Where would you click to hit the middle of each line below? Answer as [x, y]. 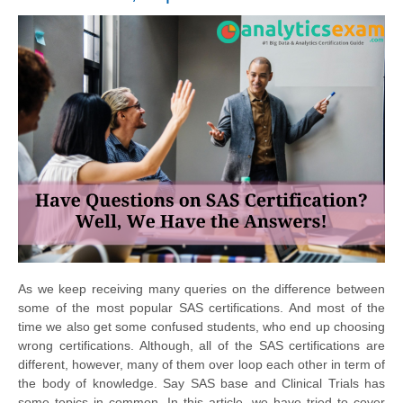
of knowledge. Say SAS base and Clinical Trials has [227, 384]
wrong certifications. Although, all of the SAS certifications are [201, 346]
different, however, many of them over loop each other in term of [201, 365]
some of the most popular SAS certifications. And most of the [201, 308]
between [358, 289]
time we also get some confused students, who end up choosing [201, 327]
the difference [291, 289]
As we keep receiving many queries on [135, 289]
